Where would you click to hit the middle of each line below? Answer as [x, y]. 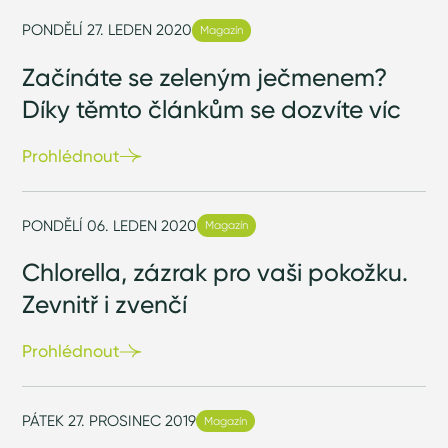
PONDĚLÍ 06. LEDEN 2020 [110, 225]
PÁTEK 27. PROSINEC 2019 [109, 421]
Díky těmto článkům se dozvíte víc [212, 108]
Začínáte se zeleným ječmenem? [205, 76]
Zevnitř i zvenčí [105, 304]
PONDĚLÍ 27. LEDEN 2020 [107, 30]
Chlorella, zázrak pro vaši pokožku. [215, 272]
